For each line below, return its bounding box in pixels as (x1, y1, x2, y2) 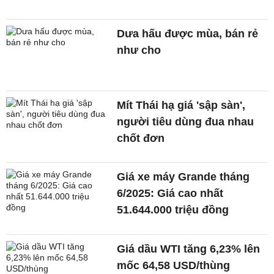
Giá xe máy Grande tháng (117, 171, 250, 183)
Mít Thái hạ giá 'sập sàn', (117, 98, 246, 111)
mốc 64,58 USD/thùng (117, 259, 231, 272)
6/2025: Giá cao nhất (117, 187, 224, 200)
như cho (117, 43, 161, 56)
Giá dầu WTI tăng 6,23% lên (117, 242, 261, 255)
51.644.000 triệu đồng (117, 204, 229, 217)
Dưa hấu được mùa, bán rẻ (117, 27, 259, 40)
